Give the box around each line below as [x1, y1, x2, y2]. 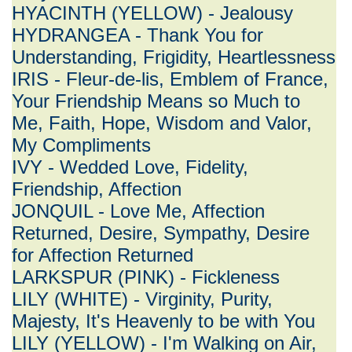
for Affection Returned [12, 244, 193, 266]
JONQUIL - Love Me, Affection [12, 200, 265, 222]
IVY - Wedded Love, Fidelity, [12, 156, 248, 178]
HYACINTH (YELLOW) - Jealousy [12, 2, 293, 24]
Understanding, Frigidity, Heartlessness [12, 46, 335, 68]
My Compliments [12, 134, 151, 156]
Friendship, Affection [12, 178, 181, 200]
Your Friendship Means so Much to [12, 90, 300, 112]
